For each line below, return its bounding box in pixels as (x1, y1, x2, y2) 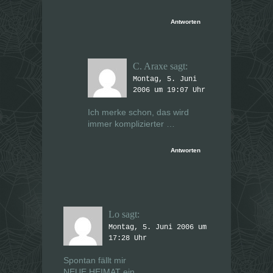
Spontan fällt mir (63, 255, 126, 266)
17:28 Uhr (108, 234, 147, 243)
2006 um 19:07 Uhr (133, 86, 205, 95)
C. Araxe (133, 61, 168, 72)
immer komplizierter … (88, 119, 175, 129)
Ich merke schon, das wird (88, 107, 189, 118)
